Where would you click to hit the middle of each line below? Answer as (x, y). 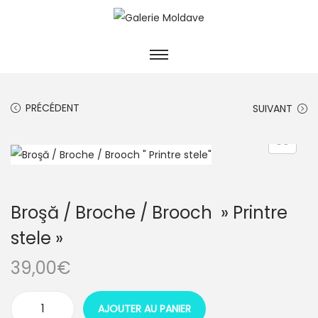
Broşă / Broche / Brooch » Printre (149, 213)
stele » (37, 238)
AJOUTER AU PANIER (144, 309)
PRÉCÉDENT (53, 108)
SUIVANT (273, 109)
